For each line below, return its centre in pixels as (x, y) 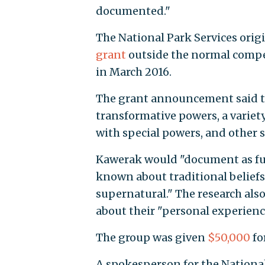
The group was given (151, 238)
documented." (133, 11)
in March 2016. (133, 72)
